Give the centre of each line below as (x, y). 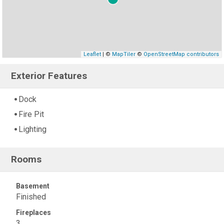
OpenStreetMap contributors (181, 54)
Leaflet (92, 54)
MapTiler (123, 54)
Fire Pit (31, 114)
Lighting (32, 129)
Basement (33, 186)
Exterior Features (49, 76)
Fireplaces (33, 212)
